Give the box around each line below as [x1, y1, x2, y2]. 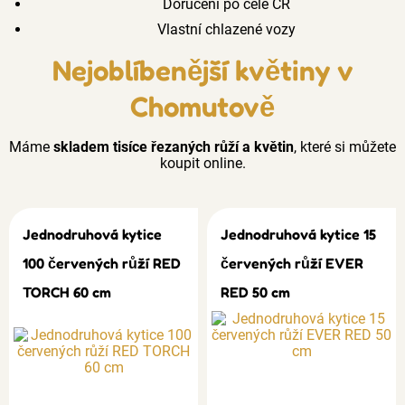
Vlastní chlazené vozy [153, 21, 296, 38]
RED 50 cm [221, 283, 290, 301]
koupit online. [159, 155, 246, 172]
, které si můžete [294, 138, 396, 155]
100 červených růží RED [23, 254, 181, 272]
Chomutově [130, 89, 275, 123]
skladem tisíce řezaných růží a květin [53, 138, 294, 155]
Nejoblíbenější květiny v [52, 53, 353, 87]
